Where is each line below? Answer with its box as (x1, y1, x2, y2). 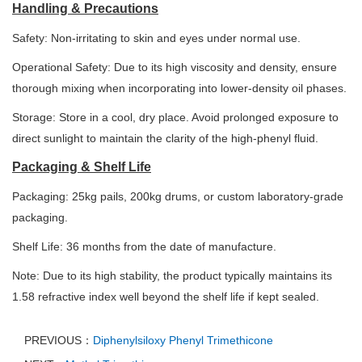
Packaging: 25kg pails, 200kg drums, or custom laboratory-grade (12, 190, 343, 203)
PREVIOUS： (24, 334, 93, 347)
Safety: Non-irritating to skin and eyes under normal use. (12, 32, 301, 44)
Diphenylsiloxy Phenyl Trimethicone (93, 334, 273, 347)
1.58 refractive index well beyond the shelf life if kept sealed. (12, 290, 319, 303)
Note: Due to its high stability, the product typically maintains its (12, 269, 332, 282)
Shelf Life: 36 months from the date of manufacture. (12, 240, 276, 253)
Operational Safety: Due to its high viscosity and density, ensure (12, 61, 337, 74)
